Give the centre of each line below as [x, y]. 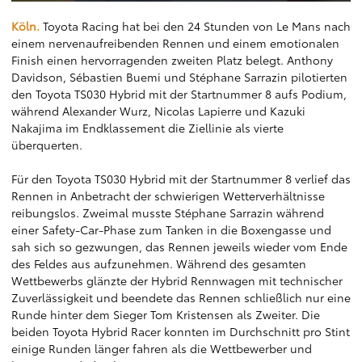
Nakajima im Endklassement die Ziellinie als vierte [147, 128]
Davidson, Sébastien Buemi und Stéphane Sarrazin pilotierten [179, 77]
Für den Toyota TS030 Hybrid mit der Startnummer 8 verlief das [181, 179]
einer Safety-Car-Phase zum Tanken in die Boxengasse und [171, 229]
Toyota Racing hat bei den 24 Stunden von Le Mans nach [195, 26]
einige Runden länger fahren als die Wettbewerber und [162, 348]
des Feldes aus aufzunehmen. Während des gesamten [159, 263]
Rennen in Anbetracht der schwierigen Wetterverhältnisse [168, 196]
